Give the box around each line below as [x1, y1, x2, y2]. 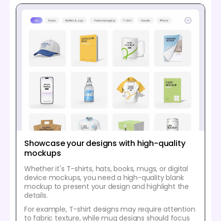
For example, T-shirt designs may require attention [24, 204, 195, 215]
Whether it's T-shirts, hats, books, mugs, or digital [24, 164, 188, 174]
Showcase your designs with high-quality [24, 138, 185, 149]
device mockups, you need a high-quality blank [24, 173, 184, 183]
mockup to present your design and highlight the [24, 182, 189, 192]
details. [24, 190, 48, 201]
